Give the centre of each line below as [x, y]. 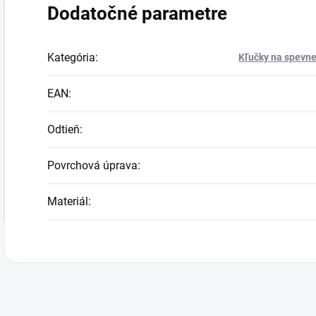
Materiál [68, 201]
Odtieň [63, 129]
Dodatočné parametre [137, 13]
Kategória [71, 57]
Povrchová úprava [92, 165]
